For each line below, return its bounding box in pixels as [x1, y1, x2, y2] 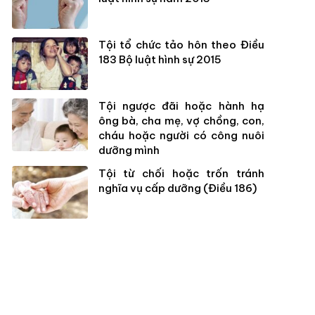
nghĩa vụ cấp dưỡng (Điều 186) [98, 181, 257, 195]
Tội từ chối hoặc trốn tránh [98, 167, 264, 180]
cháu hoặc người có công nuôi [98, 129, 264, 142]
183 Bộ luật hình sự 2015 [98, 53, 221, 66]
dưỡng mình [98, 143, 160, 157]
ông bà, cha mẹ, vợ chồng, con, [98, 114, 264, 127]
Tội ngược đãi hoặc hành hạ [98, 99, 264, 112]
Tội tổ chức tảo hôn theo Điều [98, 38, 264, 51]
